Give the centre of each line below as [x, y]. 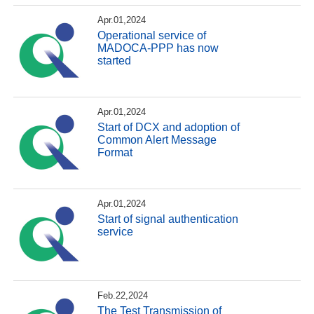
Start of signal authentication [168, 219]
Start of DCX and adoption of [169, 127]
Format [115, 152]
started [115, 60]
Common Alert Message [157, 139]
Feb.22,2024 [123, 296]
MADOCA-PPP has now [158, 48]
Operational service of [152, 35]
